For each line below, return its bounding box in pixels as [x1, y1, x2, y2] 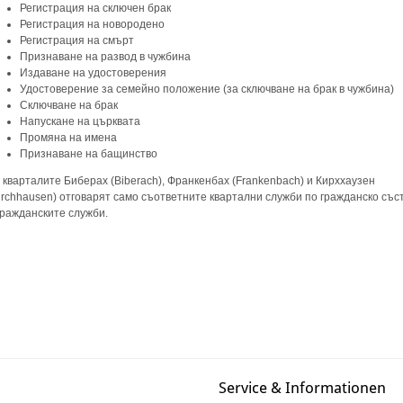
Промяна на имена [20, 130, 121, 144]
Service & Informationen [219, 379, 387, 397]
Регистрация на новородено [20, 17, 168, 31]
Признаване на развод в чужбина [20, 49, 194, 63]
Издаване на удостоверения [20, 66, 170, 79]
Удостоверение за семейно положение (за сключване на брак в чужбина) [20, 82, 398, 95]
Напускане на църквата [20, 114, 141, 128]
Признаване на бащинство [20, 147, 158, 160]
